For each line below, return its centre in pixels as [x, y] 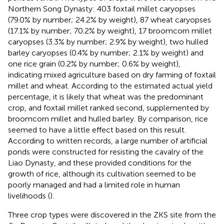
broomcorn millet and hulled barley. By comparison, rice [108, 118]
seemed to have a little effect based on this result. [97, 129]
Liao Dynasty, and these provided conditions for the [100, 162]
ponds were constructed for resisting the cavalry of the [106, 151]
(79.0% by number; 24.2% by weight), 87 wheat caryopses [109, 19]
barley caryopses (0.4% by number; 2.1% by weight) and [106, 52]
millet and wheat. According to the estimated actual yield [110, 85]
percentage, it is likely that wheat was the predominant [106, 96]
